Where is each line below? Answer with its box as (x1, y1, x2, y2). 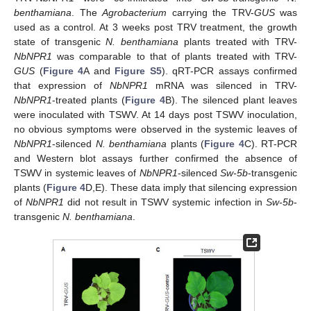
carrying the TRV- (167, 6, 254, 18)
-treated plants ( (52, 94, 125, 106)
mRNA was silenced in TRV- (148, 79, 297, 91)
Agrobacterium (102, 6, 167, 18)
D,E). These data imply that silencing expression (85, 181, 297, 193)
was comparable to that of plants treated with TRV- (52, 50, 297, 62)
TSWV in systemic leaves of (14, 167, 140, 178)
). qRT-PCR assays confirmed (161, 65, 297, 76)
